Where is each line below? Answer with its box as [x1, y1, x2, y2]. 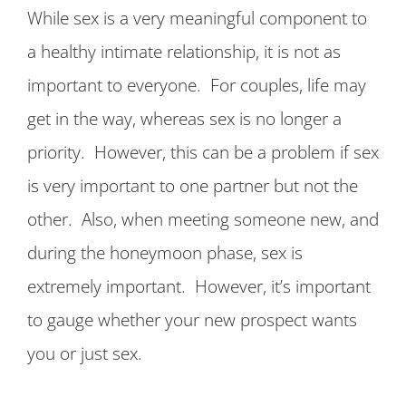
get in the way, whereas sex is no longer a [27, 107, 342, 130]
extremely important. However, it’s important [27, 275, 371, 298]
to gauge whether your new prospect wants [27, 308, 357, 332]
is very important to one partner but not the [27, 174, 358, 198]
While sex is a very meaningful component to [27, 6, 367, 30]
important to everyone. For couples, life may [27, 73, 366, 97]
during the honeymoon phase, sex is [27, 241, 303, 265]
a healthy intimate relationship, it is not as [27, 40, 341, 63]
